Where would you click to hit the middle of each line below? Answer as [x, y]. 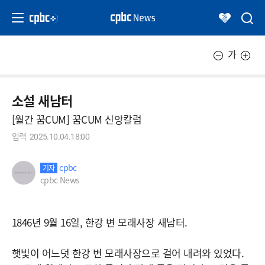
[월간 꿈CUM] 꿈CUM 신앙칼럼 [77, 119]
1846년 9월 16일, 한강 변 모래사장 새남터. [100, 222]
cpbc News [60, 180]
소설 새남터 [42, 100]
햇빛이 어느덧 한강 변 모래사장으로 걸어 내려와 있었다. [128, 253]
